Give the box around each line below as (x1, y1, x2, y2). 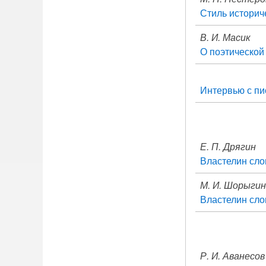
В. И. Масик (200, 30, 251, 44)
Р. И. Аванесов (200, 249, 265, 262)
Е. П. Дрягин (200, 140, 256, 153)
